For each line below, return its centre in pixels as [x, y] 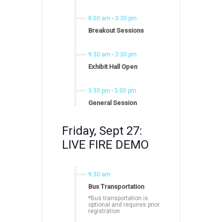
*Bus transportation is [118, 198]
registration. [105, 211]
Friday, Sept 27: [102, 131]
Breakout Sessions [116, 30]
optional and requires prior [124, 204]
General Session [112, 103]
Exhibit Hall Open [113, 66]
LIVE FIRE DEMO [105, 144]
